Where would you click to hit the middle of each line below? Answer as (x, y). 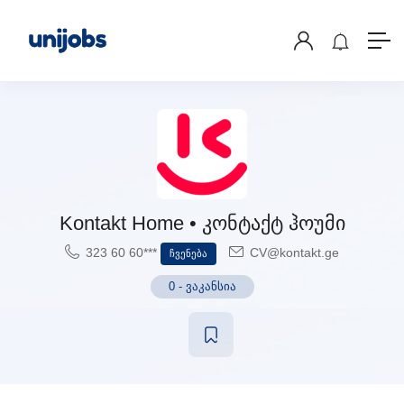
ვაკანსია (211, 286)
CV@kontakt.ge (293, 252)
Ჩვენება (188, 253)
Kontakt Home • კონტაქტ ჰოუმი (202, 223)
